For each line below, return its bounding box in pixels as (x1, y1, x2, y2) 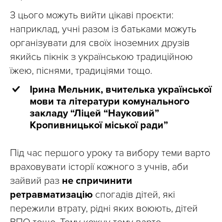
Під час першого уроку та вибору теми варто (10, 147, 210, 159)
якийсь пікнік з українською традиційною (10, 51, 193, 63)
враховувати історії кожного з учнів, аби (10, 161, 188, 173)
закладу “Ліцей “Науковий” (30, 107, 159, 119)
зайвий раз (10, 174, 59, 187)
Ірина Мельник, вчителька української (30, 83, 212, 96)
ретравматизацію (10, 188, 93, 201)
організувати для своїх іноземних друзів (10, 37, 190, 49)
